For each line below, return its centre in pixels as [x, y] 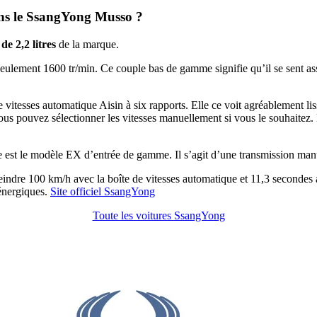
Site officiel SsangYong [103, 191]
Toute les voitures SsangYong [158, 215]
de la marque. [87, 44]
